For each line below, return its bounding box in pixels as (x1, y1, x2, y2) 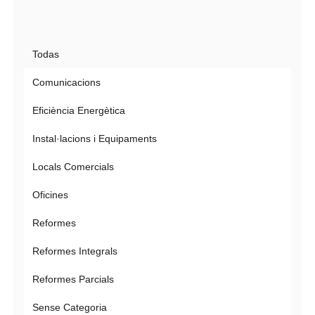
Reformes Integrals (32, 245, 117, 257)
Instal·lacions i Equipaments (32, 133, 157, 144)
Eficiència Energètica (32, 105, 125, 116)
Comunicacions (32, 77, 101, 88)
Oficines (32, 189, 68, 200)
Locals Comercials (32, 161, 114, 172)
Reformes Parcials (32, 274, 114, 285)
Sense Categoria (32, 302, 107, 313)
